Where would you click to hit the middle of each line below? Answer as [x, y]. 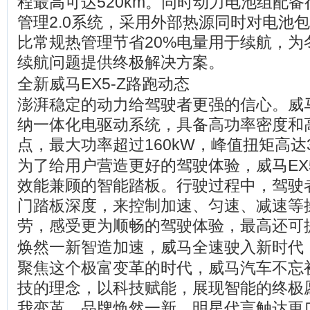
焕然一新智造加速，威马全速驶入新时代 [161, 247]
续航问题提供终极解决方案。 [121, 62]
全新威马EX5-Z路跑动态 [103, 84]
